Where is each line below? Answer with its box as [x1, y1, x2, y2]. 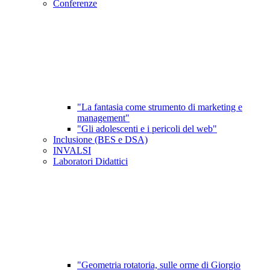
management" [77, 113, 130, 124]
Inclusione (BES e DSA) [53, 134, 148, 145]
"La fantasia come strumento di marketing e [77, 102, 242, 113]
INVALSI [53, 145, 91, 156]
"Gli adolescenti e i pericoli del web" [77, 124, 217, 134]
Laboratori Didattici [53, 156, 128, 167]
